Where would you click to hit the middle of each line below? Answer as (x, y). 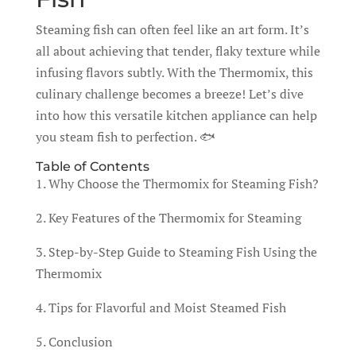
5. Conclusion (74, 342)
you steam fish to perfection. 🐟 (125, 137)
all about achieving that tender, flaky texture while (178, 51)
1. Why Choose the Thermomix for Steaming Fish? (177, 184)
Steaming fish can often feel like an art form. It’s (172, 29)
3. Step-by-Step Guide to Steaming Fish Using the (176, 252)
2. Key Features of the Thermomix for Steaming (168, 218)
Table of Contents (92, 166)
